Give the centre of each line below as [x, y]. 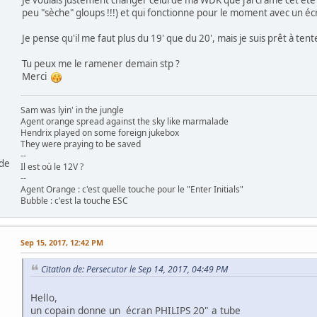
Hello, [44, 298]
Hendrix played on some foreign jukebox [100, 132]
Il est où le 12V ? [52, 166]
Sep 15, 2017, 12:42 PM [62, 242]
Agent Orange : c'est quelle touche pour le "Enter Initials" [132, 189]
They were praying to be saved [81, 144]
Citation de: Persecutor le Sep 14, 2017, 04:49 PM [134, 269]
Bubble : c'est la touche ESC [74, 200]
